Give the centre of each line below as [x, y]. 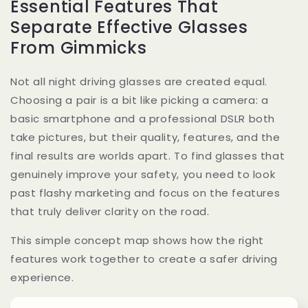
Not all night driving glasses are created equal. [139, 82]
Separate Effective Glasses [129, 27]
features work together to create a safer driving [144, 259]
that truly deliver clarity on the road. [110, 212]
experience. [42, 278]
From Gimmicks [79, 48]
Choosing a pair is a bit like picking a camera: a [140, 100]
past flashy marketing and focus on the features [145, 193]
